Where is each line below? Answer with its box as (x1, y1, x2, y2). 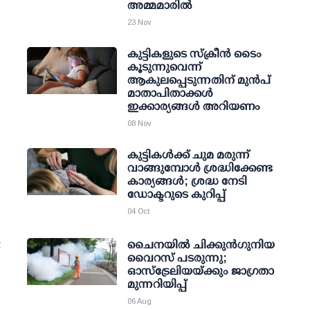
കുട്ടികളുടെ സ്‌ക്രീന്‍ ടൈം (127, 48, 262, 60)
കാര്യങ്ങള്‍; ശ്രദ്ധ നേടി (127, 175, 247, 187)
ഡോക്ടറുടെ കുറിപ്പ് (127, 188, 226, 200)
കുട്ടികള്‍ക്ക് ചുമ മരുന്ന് (127, 149, 250, 161)
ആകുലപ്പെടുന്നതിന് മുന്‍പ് (127, 74, 271, 86)
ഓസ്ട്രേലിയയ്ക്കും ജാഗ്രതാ (127, 265, 274, 277)
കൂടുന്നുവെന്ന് (127, 61, 202, 73)
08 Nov (127, 119, 152, 127)
